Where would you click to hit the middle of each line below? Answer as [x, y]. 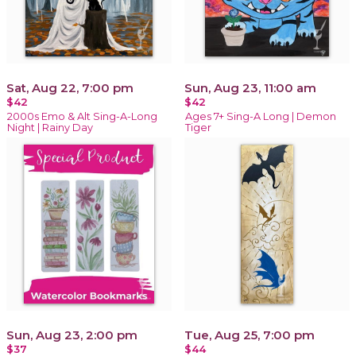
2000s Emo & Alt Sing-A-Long [82, 116]
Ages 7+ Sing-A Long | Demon [261, 116]
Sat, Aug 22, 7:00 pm [70, 87]
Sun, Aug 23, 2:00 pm [72, 335]
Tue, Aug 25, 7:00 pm [250, 335]
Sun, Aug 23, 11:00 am [250, 87]
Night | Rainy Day [50, 127]
